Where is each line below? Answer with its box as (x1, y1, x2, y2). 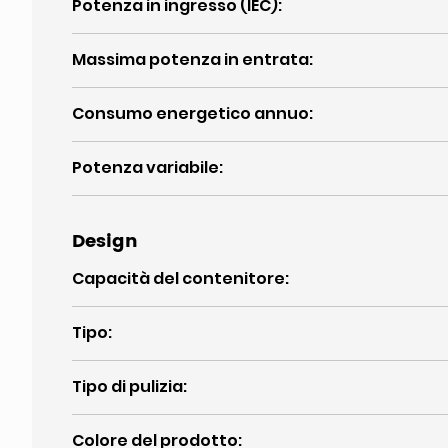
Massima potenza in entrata (72, 48, 309, 71)
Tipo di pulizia (72, 375, 183, 398)
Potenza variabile (72, 156, 219, 179)
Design (72, 227, 138, 256)
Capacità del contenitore (72, 267, 285, 290)
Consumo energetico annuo (72, 102, 309, 125)
